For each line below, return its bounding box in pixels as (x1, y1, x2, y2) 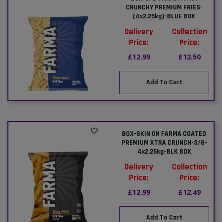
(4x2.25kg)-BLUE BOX (133, 11, 196, 21)
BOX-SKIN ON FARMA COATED (122, 129, 207, 138)
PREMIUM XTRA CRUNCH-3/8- (121, 138, 207, 147)
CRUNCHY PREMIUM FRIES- (125, 2, 203, 12)
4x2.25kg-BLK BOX (137, 147, 191, 156)
